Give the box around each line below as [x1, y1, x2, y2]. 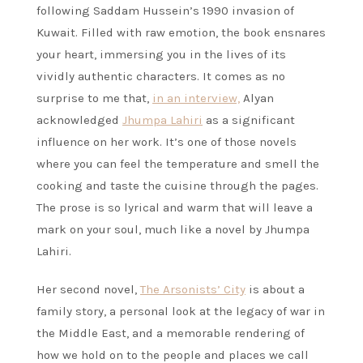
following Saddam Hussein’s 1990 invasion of [36, 3, 294, 19]
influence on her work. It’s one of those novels [36, 135, 297, 150]
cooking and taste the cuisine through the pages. [36, 178, 318, 194]
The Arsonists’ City [140, 282, 246, 297]
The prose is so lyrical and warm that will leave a [36, 200, 313, 216]
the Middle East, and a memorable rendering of [36, 326, 305, 341]
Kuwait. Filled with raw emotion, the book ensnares [36, 25, 326, 41]
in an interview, [152, 91, 240, 106]
